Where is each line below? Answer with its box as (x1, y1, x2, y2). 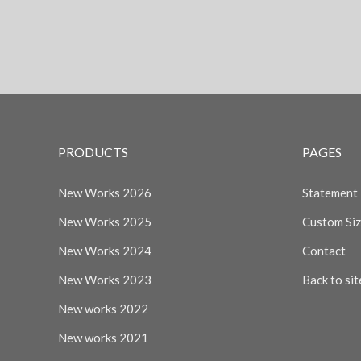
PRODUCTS (58, 144, 128, 160)
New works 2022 (58, 301, 148, 316)
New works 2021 (58, 330, 148, 345)
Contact (302, 243, 346, 258)
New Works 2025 (58, 214, 151, 229)
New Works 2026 (58, 185, 151, 200)
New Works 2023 (58, 272, 151, 287)
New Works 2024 (58, 243, 151, 258)
